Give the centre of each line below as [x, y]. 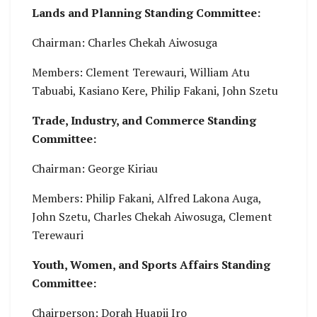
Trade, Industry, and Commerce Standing [144, 120]
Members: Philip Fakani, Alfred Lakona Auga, [146, 198]
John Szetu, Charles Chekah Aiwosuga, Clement [152, 216]
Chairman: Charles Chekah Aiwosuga [125, 42]
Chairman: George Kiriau [95, 168]
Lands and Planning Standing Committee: [146, 12]
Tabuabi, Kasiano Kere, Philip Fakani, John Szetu [155, 90]
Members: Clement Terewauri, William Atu [141, 72]
